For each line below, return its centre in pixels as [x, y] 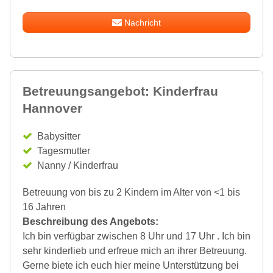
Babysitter [59, 136]
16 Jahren [44, 207]
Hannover [52, 108]
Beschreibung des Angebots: [90, 222]
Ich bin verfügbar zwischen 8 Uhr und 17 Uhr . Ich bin [136, 236]
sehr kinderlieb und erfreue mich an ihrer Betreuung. [135, 251]
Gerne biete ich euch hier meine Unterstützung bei [131, 265]
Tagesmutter [64, 151]
